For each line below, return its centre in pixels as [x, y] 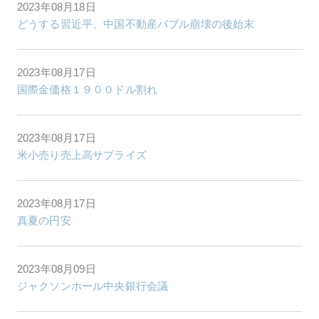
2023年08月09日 [57, 268]
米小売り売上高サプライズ [82, 155]
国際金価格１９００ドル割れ [87, 89]
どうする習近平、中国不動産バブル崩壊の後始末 [136, 23]
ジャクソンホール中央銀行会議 [93, 286]
